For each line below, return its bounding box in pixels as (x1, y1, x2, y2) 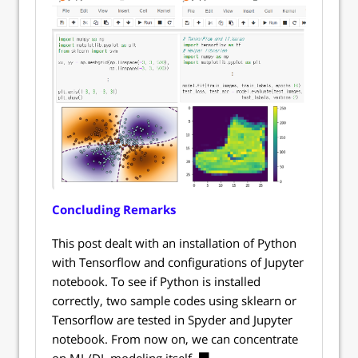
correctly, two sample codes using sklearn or (52, 292, 296, 309)
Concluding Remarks (52, 201, 176, 218)
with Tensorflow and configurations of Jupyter (52, 254, 304, 271)
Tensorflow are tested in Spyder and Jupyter (52, 312, 292, 328)
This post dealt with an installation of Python (52, 235, 296, 252)
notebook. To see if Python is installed (52, 273, 261, 290)
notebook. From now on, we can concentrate (52, 331, 298, 348)
